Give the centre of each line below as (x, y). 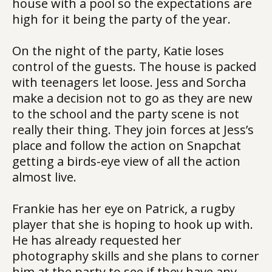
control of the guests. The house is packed (134, 66)
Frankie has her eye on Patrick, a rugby (124, 209)
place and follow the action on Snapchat (127, 145)
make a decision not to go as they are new (132, 98)
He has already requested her (97, 240)
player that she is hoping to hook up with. (133, 224)
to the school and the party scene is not (126, 114)
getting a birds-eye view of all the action (126, 161)
